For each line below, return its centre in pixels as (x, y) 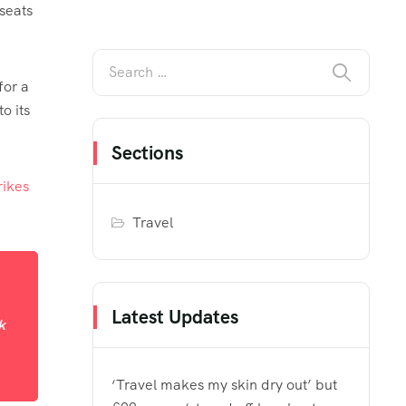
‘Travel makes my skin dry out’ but (224, 384)
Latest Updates (175, 316)
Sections (147, 152)
